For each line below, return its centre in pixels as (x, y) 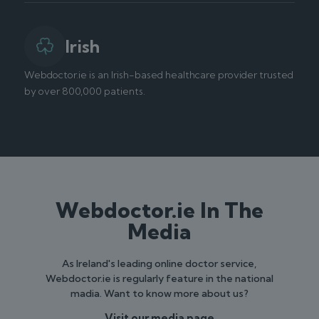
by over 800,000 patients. (84, 91)
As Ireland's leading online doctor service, (159, 263)
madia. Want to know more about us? (159, 293)
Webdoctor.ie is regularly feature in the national (159, 278)
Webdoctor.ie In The (159, 210)
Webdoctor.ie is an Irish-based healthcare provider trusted (158, 75)
